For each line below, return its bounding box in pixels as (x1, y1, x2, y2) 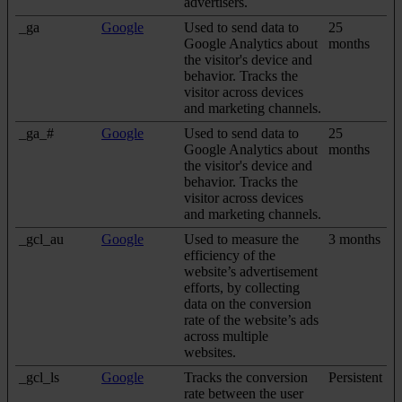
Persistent (328, 370, 382, 386)
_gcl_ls (19, 370, 59, 386)
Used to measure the (184, 232, 299, 248)
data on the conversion (184, 296, 311, 312)
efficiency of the (184, 248, 275, 264)
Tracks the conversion (184, 370, 308, 386)
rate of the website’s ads (184, 312, 319, 328)
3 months (328, 232, 380, 248)
